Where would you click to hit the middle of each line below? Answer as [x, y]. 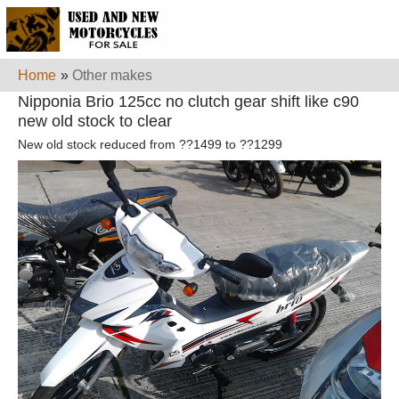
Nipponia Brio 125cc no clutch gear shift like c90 [188, 102]
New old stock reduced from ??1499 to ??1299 [150, 145]
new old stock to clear [95, 121]
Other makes [112, 75]
